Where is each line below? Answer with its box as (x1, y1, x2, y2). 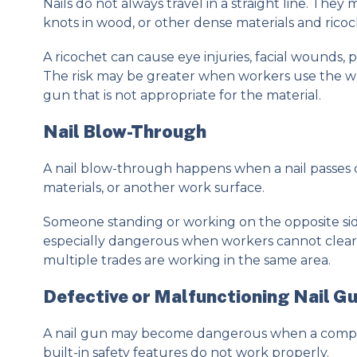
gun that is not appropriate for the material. (42, 88, 321, 104)
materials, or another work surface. (42, 180, 265, 196)
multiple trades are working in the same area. (42, 253, 331, 269)
